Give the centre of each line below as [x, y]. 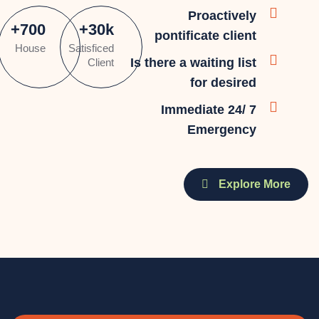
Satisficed [91, 48]
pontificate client [205, 36]
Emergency [222, 130]
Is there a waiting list [193, 63]
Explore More [253, 184]
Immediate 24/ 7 [209, 110]
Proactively [222, 16]
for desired [223, 83]
